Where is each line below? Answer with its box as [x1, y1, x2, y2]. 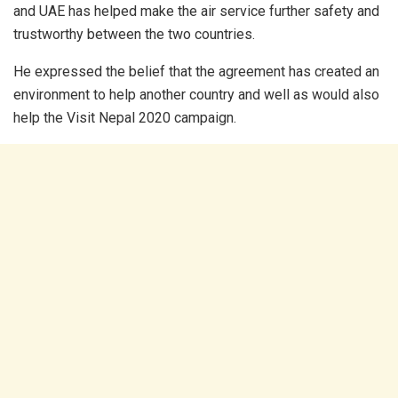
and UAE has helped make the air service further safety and [13, 3, 379, 20]
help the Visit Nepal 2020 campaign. [13, 109, 236, 127]
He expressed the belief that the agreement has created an [13, 63, 379, 81]
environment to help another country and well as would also [13, 86, 379, 104]
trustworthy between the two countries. [13, 26, 255, 44]
